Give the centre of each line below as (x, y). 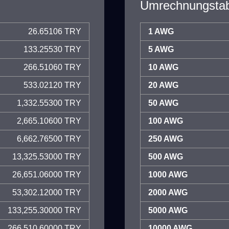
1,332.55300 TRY (49, 103)
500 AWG (166, 157)
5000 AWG (168, 210)
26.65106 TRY (55, 31)
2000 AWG (168, 192)
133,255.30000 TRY (44, 210)
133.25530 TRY (52, 49)
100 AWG (166, 121)
